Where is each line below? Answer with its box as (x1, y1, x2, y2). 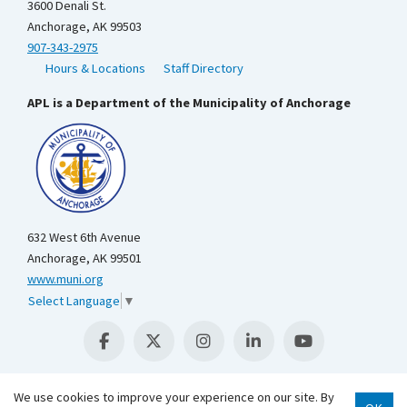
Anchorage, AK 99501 (27, 250, 142, 267)
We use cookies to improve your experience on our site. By (14, 389, 334, 405)
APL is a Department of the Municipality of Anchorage (27, 94, 351, 111)
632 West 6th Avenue (27, 229, 141, 246)
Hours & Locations (45, 59, 146, 76)
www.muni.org (27, 271, 104, 288)
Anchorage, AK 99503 (27, 17, 142, 35)
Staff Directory (164, 59, 244, 76)
